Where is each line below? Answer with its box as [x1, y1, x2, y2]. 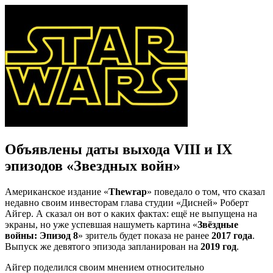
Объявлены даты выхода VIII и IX [5, 141, 232, 157]
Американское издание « [5, 186, 108, 197]
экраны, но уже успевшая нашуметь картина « [5, 219, 197, 230]
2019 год [200, 241, 236, 252]
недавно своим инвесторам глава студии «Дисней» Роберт [5, 197, 249, 208]
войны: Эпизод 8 [5, 230, 78, 241]
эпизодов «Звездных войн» [5, 157, 180, 174]
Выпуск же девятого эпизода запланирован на [5, 241, 200, 252]
